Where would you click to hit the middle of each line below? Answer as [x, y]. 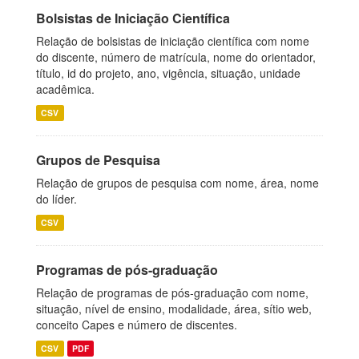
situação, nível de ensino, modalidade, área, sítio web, [174, 309]
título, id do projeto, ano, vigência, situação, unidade [168, 73]
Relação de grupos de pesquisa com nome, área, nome [177, 183]
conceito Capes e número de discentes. [137, 325]
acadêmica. [65, 89]
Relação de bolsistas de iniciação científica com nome [173, 41]
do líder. [56, 199]
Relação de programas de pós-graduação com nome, [172, 292]
